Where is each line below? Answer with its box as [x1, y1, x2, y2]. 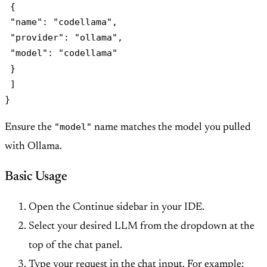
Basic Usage [5, 170, 67, 184]
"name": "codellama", [5, 17, 117, 27]
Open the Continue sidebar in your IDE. [29, 202, 204, 213]
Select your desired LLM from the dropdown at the [29, 221, 254, 232]
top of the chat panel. [29, 240, 122, 252]
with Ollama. [5, 141, 62, 153]
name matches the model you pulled [92, 122, 251, 133]
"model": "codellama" [5, 48, 117, 58]
